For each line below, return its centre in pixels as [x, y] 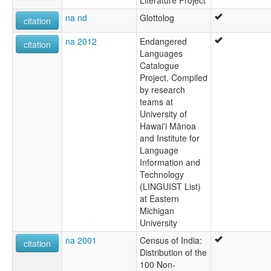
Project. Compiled [174, 78]
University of [163, 114]
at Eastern [159, 199]
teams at [156, 102]
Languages [161, 54]
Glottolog [157, 18]
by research [162, 90]
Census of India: [171, 240]
